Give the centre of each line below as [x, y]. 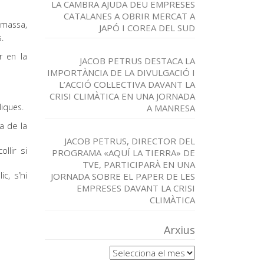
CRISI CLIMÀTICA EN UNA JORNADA [122, 96]
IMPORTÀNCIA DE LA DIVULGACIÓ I [121, 72]
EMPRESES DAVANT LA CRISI [136, 188]
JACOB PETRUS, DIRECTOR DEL [130, 141]
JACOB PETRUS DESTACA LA [137, 61]
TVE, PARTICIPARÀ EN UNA [139, 164]
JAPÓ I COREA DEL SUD [147, 28]
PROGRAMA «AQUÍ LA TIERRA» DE [123, 153]
